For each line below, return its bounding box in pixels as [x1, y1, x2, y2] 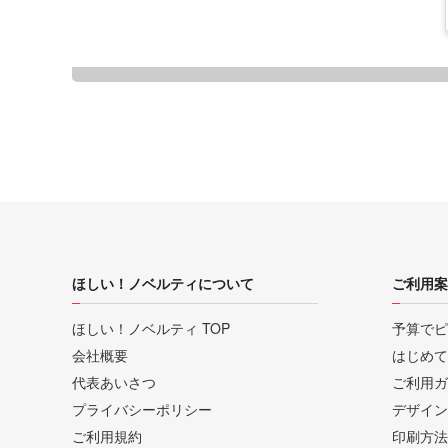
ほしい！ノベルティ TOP [72, 318, 230, 339]
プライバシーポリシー [72, 399, 212, 420]
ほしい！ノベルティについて [72, 273, 254, 294]
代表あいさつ [72, 372, 156, 393]
